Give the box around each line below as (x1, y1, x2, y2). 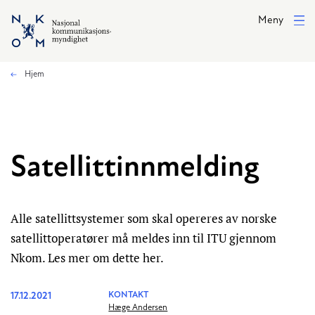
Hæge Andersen (108, 304, 168, 312)
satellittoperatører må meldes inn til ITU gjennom (11, 230, 276, 246)
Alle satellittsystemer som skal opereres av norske (11, 210, 277, 226)
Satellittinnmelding (11, 153, 259, 184)
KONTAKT (108, 291, 149, 300)
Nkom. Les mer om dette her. (11, 250, 164, 266)
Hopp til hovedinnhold (7, 9, 106, 20)
